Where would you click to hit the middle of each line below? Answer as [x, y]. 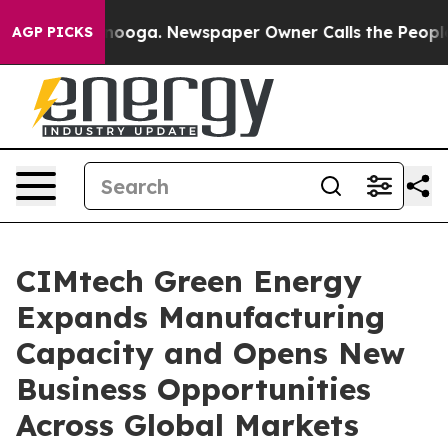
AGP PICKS [52, 32]
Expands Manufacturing [200, 317]
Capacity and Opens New [210, 353]
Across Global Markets [187, 425]
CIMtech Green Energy [189, 281]
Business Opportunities [193, 389]
